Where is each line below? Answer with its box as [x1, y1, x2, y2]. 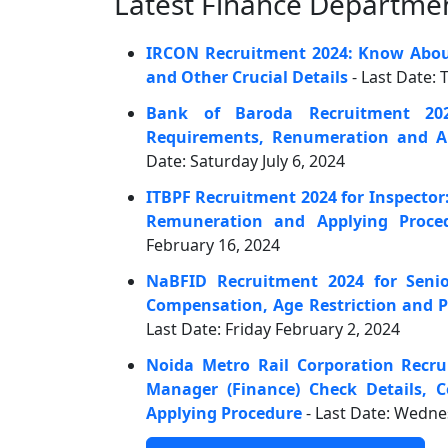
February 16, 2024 [146, 234, 280, 256]
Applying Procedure [146, 402, 302, 424]
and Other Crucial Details [146, 66, 348, 88]
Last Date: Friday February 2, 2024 [146, 318, 400, 340]
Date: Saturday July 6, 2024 [146, 150, 345, 172]
